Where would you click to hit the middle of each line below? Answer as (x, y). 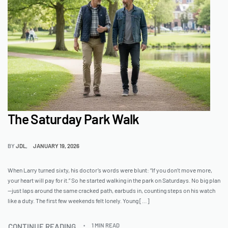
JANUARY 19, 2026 (56, 146)
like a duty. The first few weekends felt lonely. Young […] (79, 201)
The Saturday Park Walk (74, 119)
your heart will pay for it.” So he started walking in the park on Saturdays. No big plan (114, 180)
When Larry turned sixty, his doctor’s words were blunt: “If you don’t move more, (110, 170)
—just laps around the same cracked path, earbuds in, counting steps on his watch (111, 191)
